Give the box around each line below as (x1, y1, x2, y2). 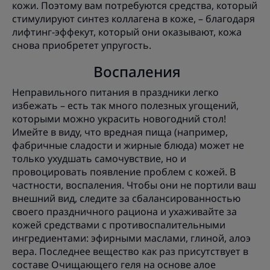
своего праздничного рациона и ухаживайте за (12, 205, 237, 219)
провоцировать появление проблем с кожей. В (12, 165, 236, 179)
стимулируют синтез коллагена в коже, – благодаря (12, 12, 255, 26)
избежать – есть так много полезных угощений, (12, 99, 239, 113)
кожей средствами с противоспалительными (12, 218, 225, 232)
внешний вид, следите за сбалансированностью (12, 192, 240, 206)
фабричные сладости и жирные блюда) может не (12, 139, 244, 152)
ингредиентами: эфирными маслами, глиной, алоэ (12, 231, 251, 245)
